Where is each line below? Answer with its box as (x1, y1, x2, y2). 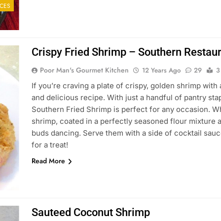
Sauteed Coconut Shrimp (31, 206, 150, 219)
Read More (31, 156, 65, 166)
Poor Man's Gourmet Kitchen (39, 65, 129, 75)
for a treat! (31, 140, 68, 149)
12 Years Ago (142, 66, 181, 75)
